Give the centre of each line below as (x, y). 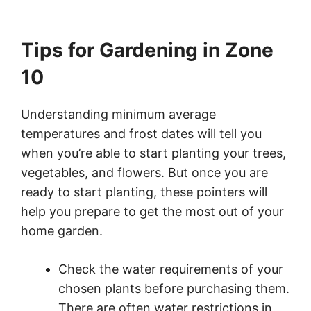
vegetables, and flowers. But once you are (144, 173)
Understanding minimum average (118, 115)
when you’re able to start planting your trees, (153, 153)
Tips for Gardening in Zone (147, 50)
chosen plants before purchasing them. (174, 289)
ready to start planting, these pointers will (144, 192)
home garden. (62, 231)
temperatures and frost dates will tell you (141, 134)
